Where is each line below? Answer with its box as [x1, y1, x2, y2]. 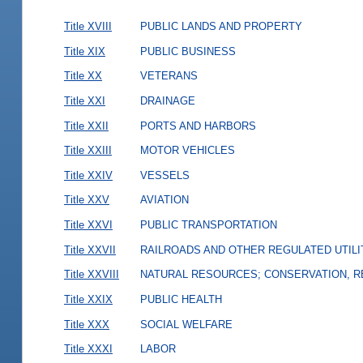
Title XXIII [63, 144, 112, 157]
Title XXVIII [63, 268, 119, 281]
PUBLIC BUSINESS [139, 45, 236, 58]
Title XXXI [63, 343, 113, 356]
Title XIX [63, 45, 105, 58]
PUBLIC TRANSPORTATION [139, 219, 277, 232]
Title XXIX [63, 293, 113, 305]
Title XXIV [63, 169, 113, 181]
